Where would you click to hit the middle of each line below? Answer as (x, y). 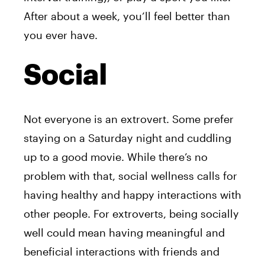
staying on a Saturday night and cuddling (127, 138)
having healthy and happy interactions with (132, 194)
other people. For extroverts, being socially (131, 213)
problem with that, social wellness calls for (130, 175)
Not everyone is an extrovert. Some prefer (129, 119)
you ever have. (61, 35)
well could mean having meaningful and (124, 232)
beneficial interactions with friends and (122, 251)
